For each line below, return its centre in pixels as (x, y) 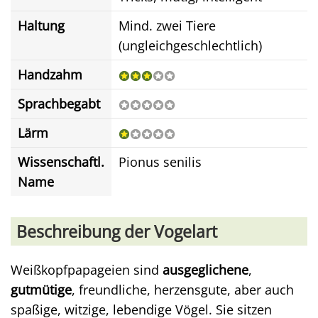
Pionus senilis (160, 162)
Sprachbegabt (59, 104)
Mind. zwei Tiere (167, 26)
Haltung (41, 26)
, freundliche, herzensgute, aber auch (183, 290)
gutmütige (41, 290)
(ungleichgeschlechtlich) (190, 45)
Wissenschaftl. (61, 162)
